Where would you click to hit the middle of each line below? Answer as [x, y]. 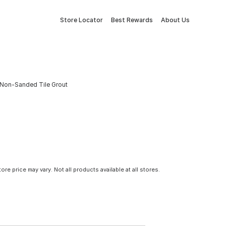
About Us [175, 20]
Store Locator [81, 20]
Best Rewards [132, 20]
